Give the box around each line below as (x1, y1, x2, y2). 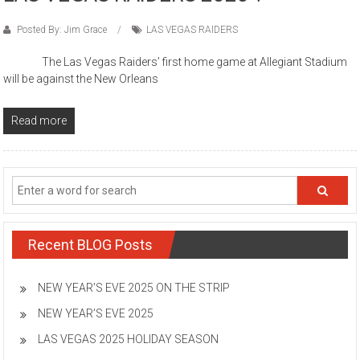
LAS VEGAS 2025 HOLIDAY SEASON (38, 333, 219, 346)
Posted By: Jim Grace (14, 24, 110, 36)
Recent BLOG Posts (28, 236, 153, 254)
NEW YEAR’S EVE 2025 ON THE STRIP (38, 281, 231, 295)
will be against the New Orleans (3, 72, 159, 86)
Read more (11, 114, 67, 128)
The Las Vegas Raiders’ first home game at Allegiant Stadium (3, 55, 348, 69)
